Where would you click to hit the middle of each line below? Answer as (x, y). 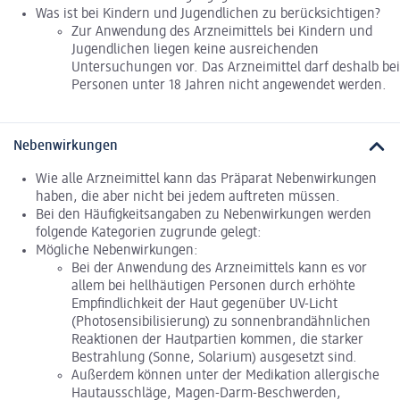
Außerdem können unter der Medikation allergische (225, 375)
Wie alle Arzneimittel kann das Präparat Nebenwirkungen (206, 179)
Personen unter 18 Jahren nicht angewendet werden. (229, 86)
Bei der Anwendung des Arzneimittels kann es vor (219, 268)
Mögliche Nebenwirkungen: (117, 250)
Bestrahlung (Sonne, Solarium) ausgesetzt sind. (214, 358)
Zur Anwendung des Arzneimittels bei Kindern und (222, 33)
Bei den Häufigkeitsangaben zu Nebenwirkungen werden (204, 215)
